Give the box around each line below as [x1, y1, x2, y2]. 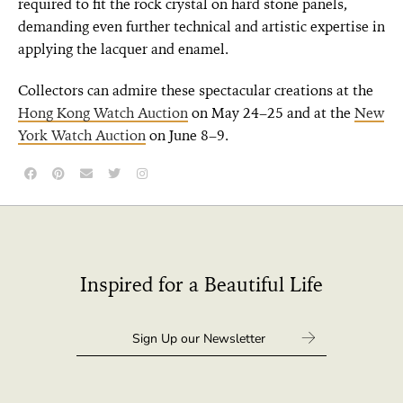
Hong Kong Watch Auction [18, 103, 188, 123]
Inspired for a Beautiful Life [80, 272, 323, 299]
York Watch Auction [18, 126, 146, 146]
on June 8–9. [146, 126, 228, 146]
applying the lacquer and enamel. [18, 40, 228, 59]
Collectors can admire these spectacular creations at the [18, 81, 373, 101]
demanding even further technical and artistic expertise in [18, 17, 385, 37]
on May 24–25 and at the [188, 103, 354, 123]
